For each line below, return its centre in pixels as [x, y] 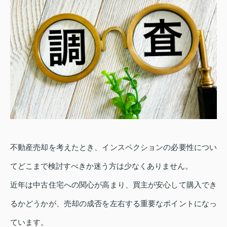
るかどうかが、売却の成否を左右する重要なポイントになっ [113, 204]
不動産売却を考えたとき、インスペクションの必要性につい [113, 147]
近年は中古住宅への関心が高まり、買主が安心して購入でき [113, 185]
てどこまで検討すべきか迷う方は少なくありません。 [101, 166]
